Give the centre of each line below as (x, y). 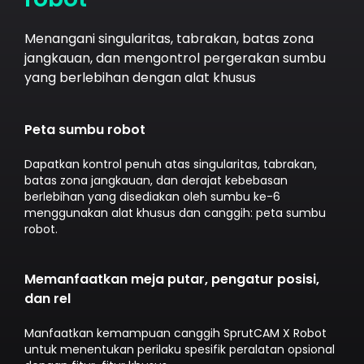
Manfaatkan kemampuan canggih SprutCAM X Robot (175, 333)
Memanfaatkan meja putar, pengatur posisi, (171, 279)
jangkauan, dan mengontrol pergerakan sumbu (175, 58)
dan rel (47, 298)
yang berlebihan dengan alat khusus (140, 77)
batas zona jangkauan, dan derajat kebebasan (156, 180)
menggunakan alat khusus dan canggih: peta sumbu (175, 212)
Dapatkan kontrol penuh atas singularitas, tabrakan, (170, 164)
